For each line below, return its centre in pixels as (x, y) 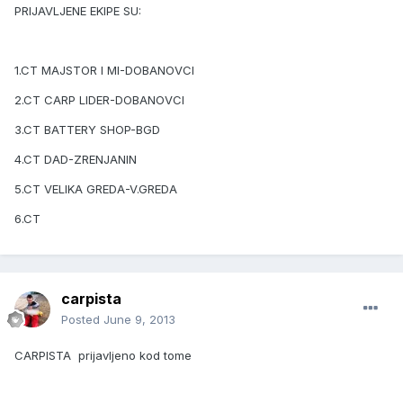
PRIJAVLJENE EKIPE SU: (78, 11)
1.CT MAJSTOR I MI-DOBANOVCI (104, 71)
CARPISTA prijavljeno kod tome (103, 356)
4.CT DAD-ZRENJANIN (76, 160)
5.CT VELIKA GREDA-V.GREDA (96, 189)
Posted (82, 320)
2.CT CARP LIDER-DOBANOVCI (99, 100)
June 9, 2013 (139, 320)
